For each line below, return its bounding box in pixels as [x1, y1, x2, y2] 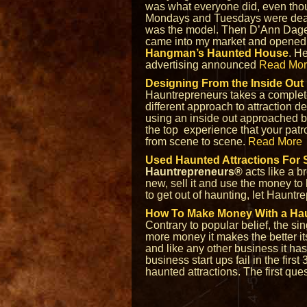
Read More [248, 136, 302, 147]
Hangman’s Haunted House [145, 47, 288, 59]
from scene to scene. [145, 136, 248, 147]
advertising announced [145, 59, 259, 71]
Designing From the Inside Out [145, 77, 304, 89]
